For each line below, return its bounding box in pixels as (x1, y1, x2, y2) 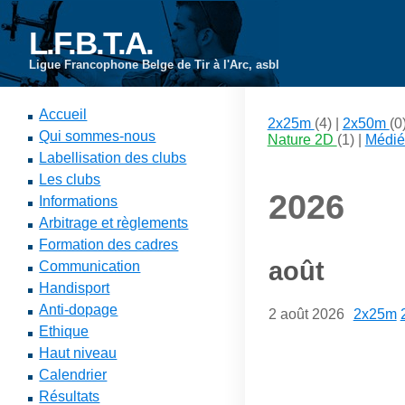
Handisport (39, 280, 110, 296)
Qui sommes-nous (39, 128, 156, 144)
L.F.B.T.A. (29, 25, 154, 61)
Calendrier (39, 367, 108, 382)
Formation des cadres (39, 237, 179, 252)
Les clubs (39, 172, 101, 187)
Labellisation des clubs (39, 150, 187, 165)
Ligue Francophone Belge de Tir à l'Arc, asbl (29, 58, 279, 71)
